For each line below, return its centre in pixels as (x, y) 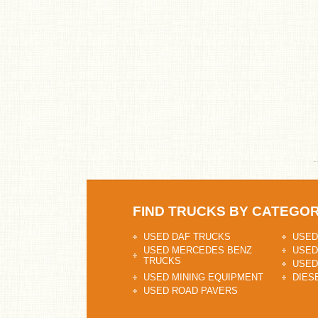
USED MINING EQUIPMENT (203, 277)
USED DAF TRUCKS (187, 237)
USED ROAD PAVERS (191, 291)
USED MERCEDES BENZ (198, 250)
